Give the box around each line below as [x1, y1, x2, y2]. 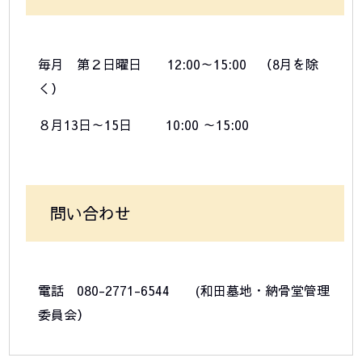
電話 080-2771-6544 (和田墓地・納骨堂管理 [38, 281, 330, 300]
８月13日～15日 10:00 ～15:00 [38, 116, 250, 134]
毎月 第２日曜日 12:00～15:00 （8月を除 [38, 55, 319, 74]
